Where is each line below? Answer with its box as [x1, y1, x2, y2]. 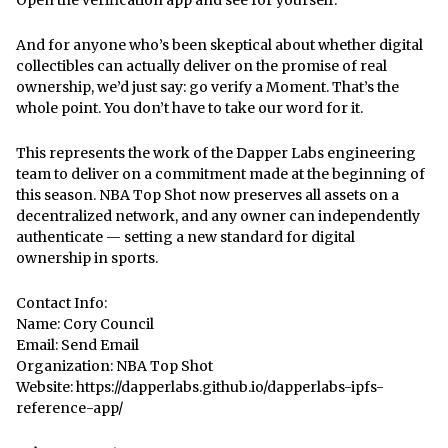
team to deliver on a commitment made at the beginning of [16, 164, 425, 183]
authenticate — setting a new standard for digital [16, 227, 355, 246]
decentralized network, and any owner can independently [16, 206, 420, 225]
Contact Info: [16, 293, 107, 312]
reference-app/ [16, 398, 123, 417]
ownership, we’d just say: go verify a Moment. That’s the [16, 77, 399, 96]
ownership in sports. [16, 248, 158, 267]
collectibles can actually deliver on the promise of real [16, 56, 387, 75]
